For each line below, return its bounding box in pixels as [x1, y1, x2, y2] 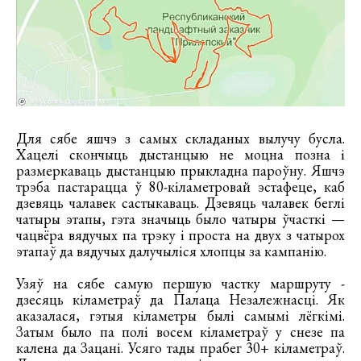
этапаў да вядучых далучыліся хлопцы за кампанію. [16, 241, 326, 260]
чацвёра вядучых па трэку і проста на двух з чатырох [16, 225, 345, 244]
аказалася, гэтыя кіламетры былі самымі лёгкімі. [16, 305, 345, 325]
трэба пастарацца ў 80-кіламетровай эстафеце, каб [16, 176, 345, 196]
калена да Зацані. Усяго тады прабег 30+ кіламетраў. [16, 338, 345, 357]
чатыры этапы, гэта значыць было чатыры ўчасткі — [16, 209, 345, 228]
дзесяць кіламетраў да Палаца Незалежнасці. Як [16, 289, 345, 309]
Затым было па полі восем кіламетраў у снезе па [16, 322, 345, 341]
